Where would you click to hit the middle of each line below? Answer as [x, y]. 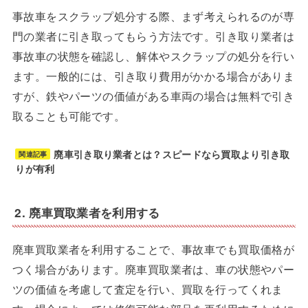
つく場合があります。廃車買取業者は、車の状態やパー [153, 268]
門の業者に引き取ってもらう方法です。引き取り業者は [153, 36]
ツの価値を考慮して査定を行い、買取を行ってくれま [147, 288]
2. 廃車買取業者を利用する [87, 212]
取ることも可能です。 [69, 116]
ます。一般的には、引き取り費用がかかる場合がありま [153, 76]
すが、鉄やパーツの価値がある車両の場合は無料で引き [153, 96]
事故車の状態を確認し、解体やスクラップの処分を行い [153, 56]
